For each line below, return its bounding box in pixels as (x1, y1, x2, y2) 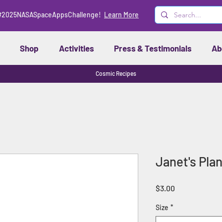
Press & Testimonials (114, 43, 192, 53)
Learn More (104, 10, 139, 19)
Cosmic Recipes (96, 70, 136, 77)
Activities (59, 43, 94, 53)
